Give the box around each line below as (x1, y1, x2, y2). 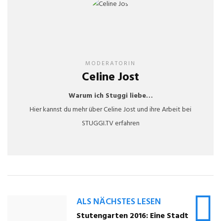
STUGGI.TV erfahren (81, 118, 140, 129)
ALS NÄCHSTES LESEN (76, 195, 161, 209)
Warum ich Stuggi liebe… (68, 90, 153, 102)
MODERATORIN (85, 59, 136, 69)
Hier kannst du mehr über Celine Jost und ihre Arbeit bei (30, 104, 191, 115)
